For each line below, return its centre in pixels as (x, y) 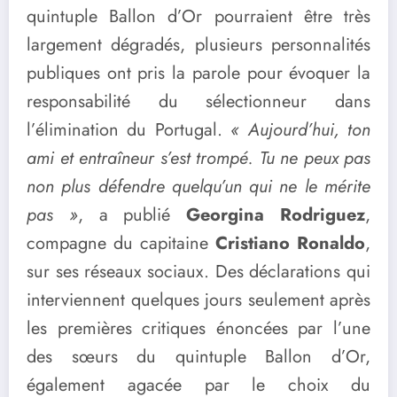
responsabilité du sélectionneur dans (198, 102)
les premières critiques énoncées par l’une (198, 329)
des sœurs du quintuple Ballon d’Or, (198, 357)
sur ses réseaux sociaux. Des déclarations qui (198, 272)
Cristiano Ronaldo (287, 244)
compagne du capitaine (117, 244)
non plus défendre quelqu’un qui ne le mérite (198, 187)
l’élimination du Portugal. (129, 130)
